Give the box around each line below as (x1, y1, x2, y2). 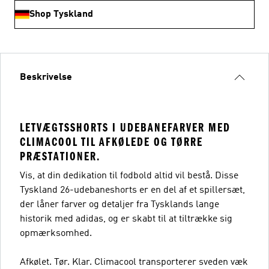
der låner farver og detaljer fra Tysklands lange (20, 199, 219, 210)
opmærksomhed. (20, 228, 92, 238)
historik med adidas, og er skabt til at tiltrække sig (20, 214, 232, 224)
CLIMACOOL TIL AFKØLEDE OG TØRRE (20, 134, 203, 149)
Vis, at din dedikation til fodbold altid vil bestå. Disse (20, 171, 238, 181)
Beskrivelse (20, 72, 72, 82)
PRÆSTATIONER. (20, 149, 100, 163)
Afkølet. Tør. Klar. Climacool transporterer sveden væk (20, 257, 248, 267)
